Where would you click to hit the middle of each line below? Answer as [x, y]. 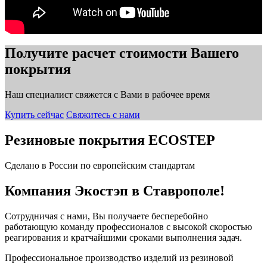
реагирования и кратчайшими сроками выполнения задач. [123, 237]
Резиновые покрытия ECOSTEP [110, 140]
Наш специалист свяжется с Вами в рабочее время [107, 95]
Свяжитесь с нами [103, 115]
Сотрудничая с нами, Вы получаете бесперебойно [106, 216]
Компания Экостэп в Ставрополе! [115, 191]
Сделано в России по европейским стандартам [100, 166]
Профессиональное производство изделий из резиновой [119, 257]
